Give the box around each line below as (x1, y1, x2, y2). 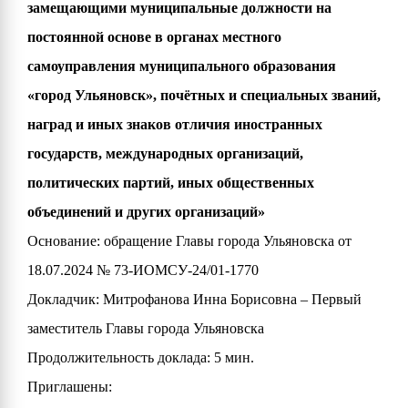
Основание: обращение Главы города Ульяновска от (27, 233, 352, 249)
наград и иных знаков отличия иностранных (27, 117, 322, 132)
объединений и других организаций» (27, 204, 265, 219)
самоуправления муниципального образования (27, 58, 336, 74)
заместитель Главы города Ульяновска (27, 321, 264, 336)
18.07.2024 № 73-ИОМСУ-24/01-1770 (27, 262, 259, 278)
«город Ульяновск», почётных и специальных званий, (27, 87, 381, 103)
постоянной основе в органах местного (27, 29, 281, 45)
